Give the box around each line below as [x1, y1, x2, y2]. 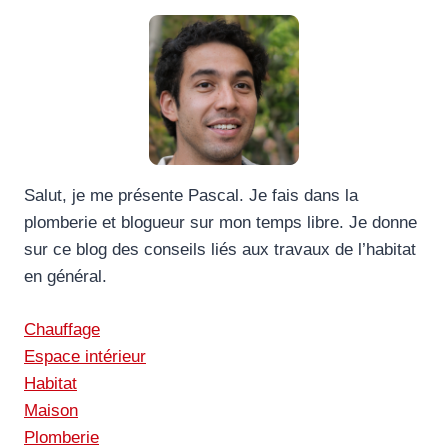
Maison [24, 400, 78, 420]
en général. [24, 267, 107, 287]
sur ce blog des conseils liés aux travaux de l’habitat [24, 240, 416, 260]
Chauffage [24, 319, 100, 339]
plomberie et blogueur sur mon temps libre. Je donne [24, 213, 417, 233]
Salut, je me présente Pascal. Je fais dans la [24, 186, 358, 206]
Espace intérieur [24, 346, 146, 366]
